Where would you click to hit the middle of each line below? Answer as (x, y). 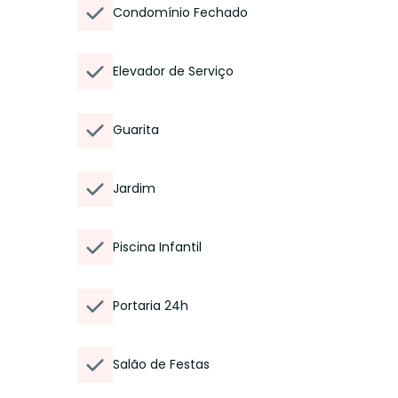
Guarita (136, 130)
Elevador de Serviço (173, 71)
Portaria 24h (151, 306)
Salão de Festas (161, 364)
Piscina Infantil (157, 247)
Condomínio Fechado (180, 12)
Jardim (134, 188)
